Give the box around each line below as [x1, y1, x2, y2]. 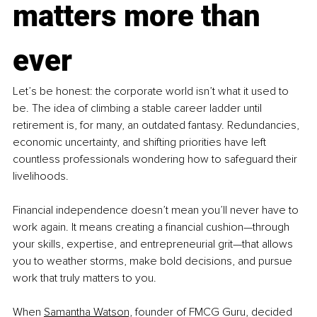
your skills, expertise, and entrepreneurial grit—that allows [13, 236, 296, 251]
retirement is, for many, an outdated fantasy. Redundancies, [13, 117, 302, 132]
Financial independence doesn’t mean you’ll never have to [13, 202, 301, 217]
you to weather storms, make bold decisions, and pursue [13, 253, 295, 268]
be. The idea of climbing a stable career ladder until [13, 100, 265, 115]
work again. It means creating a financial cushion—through [13, 219, 292, 234]
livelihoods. [13, 168, 69, 183]
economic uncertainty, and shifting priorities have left [13, 134, 269, 149]
